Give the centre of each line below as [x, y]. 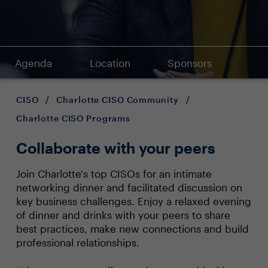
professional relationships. [77, 242]
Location [110, 63]
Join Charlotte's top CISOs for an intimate [114, 173]
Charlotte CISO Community [118, 100]
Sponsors [190, 63]
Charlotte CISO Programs [73, 118]
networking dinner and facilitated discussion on [129, 187]
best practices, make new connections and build [132, 229]
